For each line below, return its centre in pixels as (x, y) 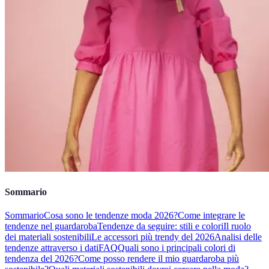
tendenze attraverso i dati (52, 248)
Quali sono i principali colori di (177, 248)
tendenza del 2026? (41, 259)
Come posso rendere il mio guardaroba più (159, 259)
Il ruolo (237, 226)
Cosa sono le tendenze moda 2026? (111, 216)
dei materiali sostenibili (48, 237)
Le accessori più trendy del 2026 (153, 237)
